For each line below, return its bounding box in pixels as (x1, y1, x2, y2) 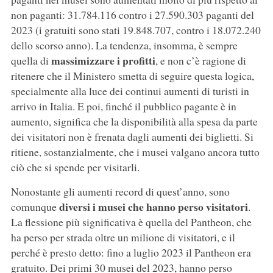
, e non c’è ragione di (155, 52, 246, 68)
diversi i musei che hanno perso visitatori (58, 198, 248, 214)
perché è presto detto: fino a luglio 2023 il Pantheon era (10, 244, 251, 260)
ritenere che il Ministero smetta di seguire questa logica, (10, 68, 254, 83)
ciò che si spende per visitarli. (10, 159, 140, 174)
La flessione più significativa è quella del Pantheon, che (10, 214, 252, 229)
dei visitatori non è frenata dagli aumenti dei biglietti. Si (10, 129, 253, 144)
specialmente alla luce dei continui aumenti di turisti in (10, 83, 249, 98)
